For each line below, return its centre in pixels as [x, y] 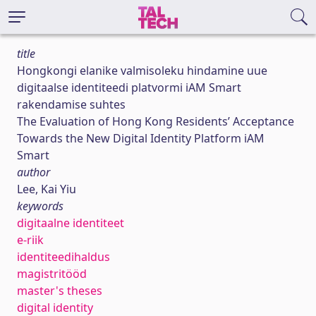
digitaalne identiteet [71, 223]
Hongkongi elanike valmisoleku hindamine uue [142, 71]
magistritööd [52, 274]
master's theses [60, 291]
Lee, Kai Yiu [47, 189]
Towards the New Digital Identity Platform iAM [141, 138]
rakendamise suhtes [71, 104]
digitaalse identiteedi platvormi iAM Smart [129, 87]
